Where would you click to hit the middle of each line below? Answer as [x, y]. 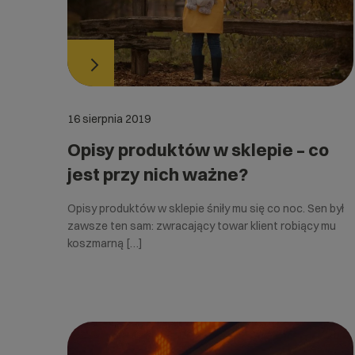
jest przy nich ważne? [158, 175]
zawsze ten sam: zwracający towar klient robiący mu [202, 226]
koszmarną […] [105, 244]
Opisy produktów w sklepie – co [198, 150]
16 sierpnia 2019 [109, 119]
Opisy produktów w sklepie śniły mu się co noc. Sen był [206, 209]
